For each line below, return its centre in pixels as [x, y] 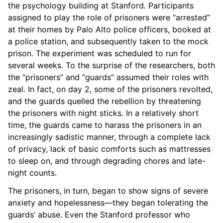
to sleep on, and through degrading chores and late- [107, 161]
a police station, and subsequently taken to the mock [108, 41]
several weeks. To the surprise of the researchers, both [111, 65]
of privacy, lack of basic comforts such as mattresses [109, 149]
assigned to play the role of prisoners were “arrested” [109, 17]
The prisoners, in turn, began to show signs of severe [108, 190]
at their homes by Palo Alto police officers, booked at [110, 29]
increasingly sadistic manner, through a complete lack [109, 137]
